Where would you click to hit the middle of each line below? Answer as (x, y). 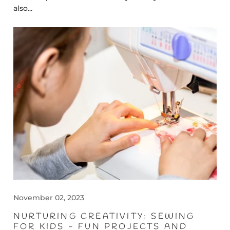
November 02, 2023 (49, 198)
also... (23, 8)
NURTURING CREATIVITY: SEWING (104, 216)
